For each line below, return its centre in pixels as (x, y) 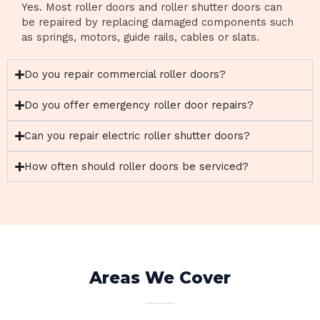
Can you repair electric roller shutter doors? (137, 136)
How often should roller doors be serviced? (137, 166)
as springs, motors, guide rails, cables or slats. (140, 37)
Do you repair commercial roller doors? (125, 74)
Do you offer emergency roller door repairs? (139, 105)
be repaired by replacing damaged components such (157, 22)
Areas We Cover (160, 278)
